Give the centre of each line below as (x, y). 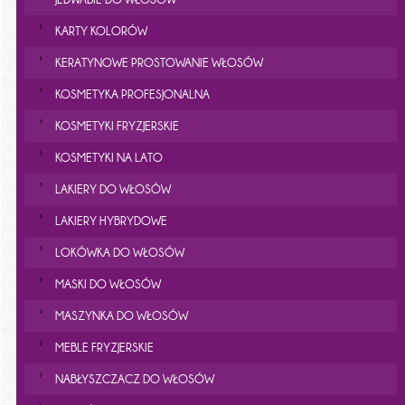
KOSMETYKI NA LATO (108, 157)
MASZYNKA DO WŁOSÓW (121, 315)
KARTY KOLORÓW (101, 30)
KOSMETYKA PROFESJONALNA (132, 94)
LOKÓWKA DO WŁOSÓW (119, 252)
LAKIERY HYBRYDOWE (111, 220)
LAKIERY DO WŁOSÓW (113, 188)
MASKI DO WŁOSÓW (108, 283)
